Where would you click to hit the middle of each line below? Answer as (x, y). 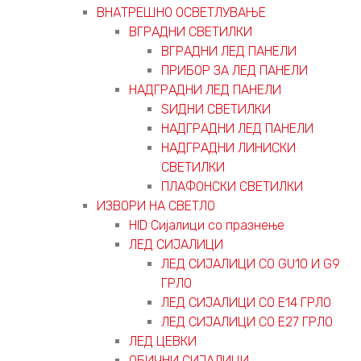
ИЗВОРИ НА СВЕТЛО (156, 205)
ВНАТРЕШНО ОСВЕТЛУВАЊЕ (181, 12)
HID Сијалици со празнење (207, 225)
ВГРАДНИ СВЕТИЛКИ (191, 31)
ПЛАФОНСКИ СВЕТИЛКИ (232, 186)
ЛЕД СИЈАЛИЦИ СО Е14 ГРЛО (246, 302)
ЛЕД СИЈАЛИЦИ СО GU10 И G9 (251, 263)
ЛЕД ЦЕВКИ (163, 341)
